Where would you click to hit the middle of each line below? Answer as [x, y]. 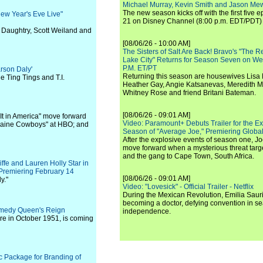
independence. [147, 211]
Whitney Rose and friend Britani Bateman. [189, 93]
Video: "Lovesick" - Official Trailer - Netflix [188, 187]
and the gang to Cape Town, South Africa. [188, 156]
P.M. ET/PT [140, 68]
